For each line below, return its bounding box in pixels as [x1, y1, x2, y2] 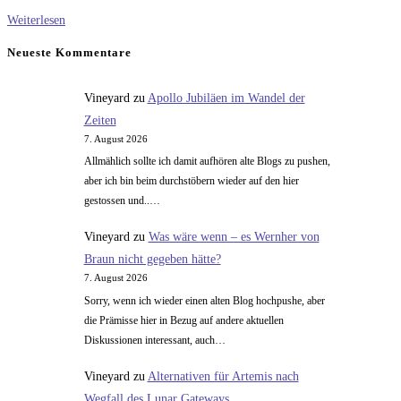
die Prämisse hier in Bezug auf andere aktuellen [83, 313, 284, 327]
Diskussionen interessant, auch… [83, 333, 226, 346]
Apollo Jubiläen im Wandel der [147, 90, 305, 105]
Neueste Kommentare [7, 46, 132, 60]
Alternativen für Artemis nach [147, 369, 299, 383]
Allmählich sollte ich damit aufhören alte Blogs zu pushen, [83, 155, 330, 168]
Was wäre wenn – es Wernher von [148, 230, 320, 244]
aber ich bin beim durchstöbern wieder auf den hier [83, 175, 299, 188]
